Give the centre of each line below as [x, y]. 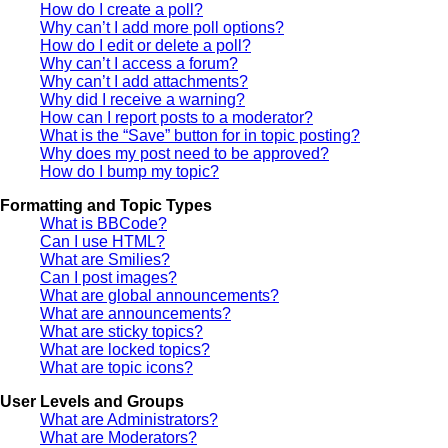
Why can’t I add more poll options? [162, 27]
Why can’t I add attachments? [144, 81]
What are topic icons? [116, 367]
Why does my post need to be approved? [184, 153]
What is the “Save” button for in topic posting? [200, 135]
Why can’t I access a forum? [139, 63]
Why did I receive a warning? [142, 99]
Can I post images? [108, 277]
